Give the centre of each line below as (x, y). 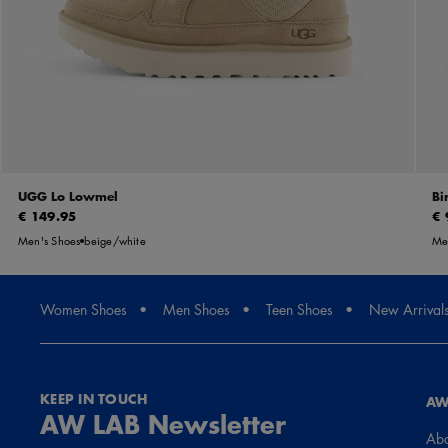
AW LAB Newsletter (163, 424)
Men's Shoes (49, 241)
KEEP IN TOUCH (94, 399)
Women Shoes (83, 309)
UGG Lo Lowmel (68, 197)
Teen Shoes (299, 309)
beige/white (115, 241)
